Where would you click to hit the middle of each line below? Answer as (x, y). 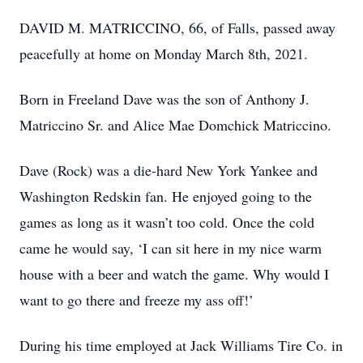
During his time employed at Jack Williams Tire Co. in (181, 345)
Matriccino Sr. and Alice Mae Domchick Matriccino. (175, 125)
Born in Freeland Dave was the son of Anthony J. (164, 99)
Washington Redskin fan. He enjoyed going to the (166, 196)
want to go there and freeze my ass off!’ (137, 300)
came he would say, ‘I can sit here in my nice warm (171, 248)
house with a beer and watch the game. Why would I (174, 274)
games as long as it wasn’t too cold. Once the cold (167, 222)
